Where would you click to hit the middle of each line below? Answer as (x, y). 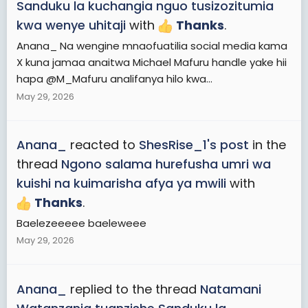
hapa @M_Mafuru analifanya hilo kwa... (114, 78)
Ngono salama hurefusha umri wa (166, 164)
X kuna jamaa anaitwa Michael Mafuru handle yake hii (152, 62)
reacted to (103, 144)
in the (267, 144)
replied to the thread (133, 289)
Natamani (231, 289)
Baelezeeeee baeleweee (81, 223)
